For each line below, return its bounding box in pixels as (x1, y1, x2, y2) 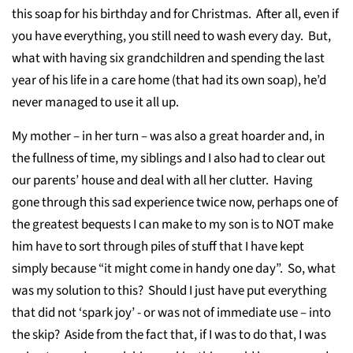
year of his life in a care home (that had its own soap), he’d (12, 71, 326, 90)
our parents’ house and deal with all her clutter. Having (12, 171, 313, 190)
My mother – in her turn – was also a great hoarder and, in (12, 127, 325, 146)
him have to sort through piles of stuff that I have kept (12, 237, 304, 256)
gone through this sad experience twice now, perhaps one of (12, 193, 338, 212)
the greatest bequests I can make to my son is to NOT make (12, 215, 333, 234)
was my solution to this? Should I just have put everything (12, 281, 327, 300)
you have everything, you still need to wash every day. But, (12, 27, 331, 46)
